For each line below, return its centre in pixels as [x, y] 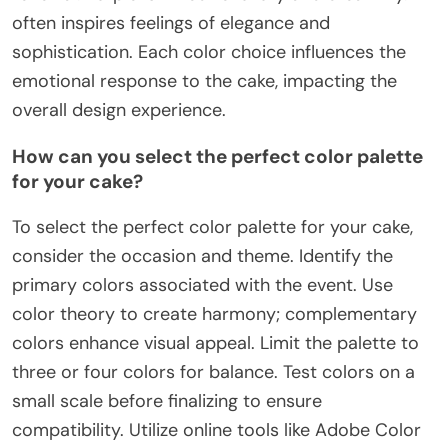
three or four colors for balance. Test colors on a [213, 372]
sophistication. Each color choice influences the [209, 52]
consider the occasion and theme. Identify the [202, 256]
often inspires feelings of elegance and [171, 23]
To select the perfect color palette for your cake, [212, 227]
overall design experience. [119, 110]
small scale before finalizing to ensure [167, 401]
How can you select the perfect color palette [217, 157]
